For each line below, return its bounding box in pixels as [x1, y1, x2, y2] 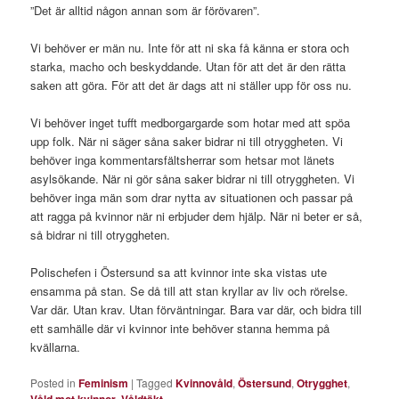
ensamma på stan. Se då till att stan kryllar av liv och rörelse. [30, 282, 349, 300]
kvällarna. [30, 338, 81, 356]
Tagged [136, 375, 174, 391]
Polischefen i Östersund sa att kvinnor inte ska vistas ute [30, 264, 328, 281]
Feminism [78, 375, 129, 392]
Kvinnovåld [175, 375, 233, 392]
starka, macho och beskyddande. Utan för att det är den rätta [30, 58, 346, 76]
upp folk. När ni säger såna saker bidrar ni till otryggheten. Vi [30, 133, 344, 151]
